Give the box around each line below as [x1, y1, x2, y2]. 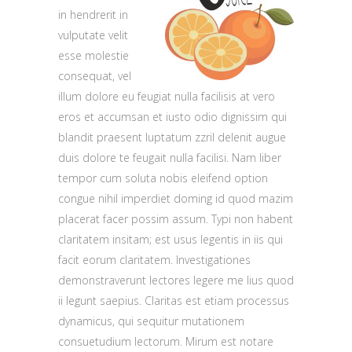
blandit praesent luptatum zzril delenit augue [58, 130, 286, 145]
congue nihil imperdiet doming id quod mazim [58, 191, 293, 206]
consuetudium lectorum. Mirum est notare [58, 334, 273, 349]
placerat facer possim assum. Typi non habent [58, 211, 293, 226]
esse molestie [58, 48, 129, 63]
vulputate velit [58, 27, 128, 42]
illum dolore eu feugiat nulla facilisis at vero [58, 89, 275, 104]
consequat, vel [58, 68, 131, 83]
